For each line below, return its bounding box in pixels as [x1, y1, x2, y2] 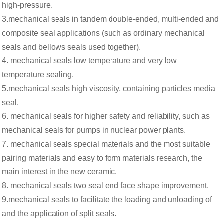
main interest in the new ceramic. [2, 167, 117, 176]
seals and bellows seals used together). [2, 43, 141, 51]
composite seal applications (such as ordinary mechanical [2, 29, 205, 37]
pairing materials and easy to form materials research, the [2, 154, 203, 162]
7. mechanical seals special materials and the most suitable [2, 140, 211, 148]
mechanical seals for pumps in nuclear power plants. [2, 126, 186, 134]
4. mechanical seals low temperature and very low [2, 56, 177, 65]
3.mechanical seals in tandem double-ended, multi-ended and [2, 15, 219, 23]
